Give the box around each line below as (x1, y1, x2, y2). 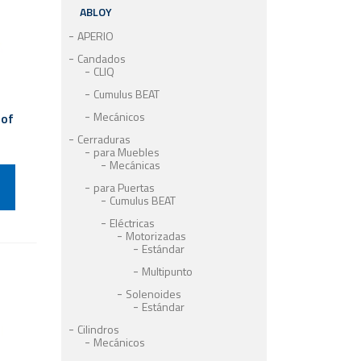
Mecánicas (110, 156, 160, 173)
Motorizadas (126, 227, 186, 244)
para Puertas (93, 179, 155, 196)
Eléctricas (110, 214, 155, 231)
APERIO (77, 27, 114, 44)
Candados (77, 50, 126, 67)
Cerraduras (77, 131, 131, 147)
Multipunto (142, 263, 193, 280)
